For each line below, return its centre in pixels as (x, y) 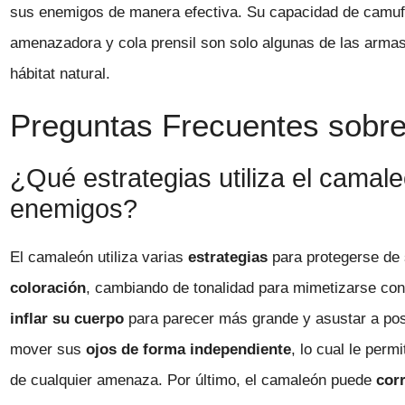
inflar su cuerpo (67, 318)
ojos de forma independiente (189, 349)
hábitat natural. (61, 74)
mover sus (48, 349)
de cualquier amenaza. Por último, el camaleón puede (193, 380)
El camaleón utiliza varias (99, 257)
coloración (48, 287)
